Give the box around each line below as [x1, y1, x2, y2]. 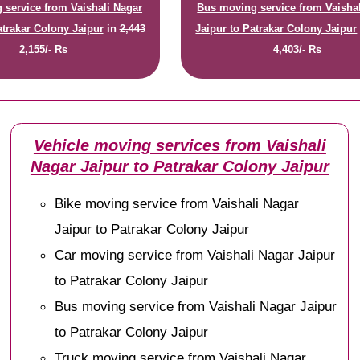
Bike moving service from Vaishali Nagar [55, 194, 300, 211]
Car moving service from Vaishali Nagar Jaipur [55, 246, 336, 263]
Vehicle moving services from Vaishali [33, 136, 326, 154]
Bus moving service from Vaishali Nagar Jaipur [55, 297, 337, 314]
